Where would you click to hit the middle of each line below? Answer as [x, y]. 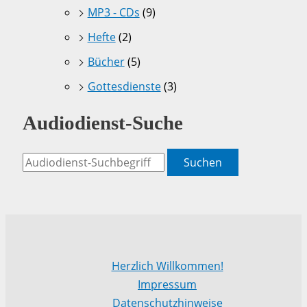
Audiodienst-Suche [102, 122]
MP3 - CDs [113, 12]
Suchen [202, 162]
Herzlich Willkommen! [167, 266]
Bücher [106, 61]
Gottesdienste [124, 86]
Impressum [167, 284]
